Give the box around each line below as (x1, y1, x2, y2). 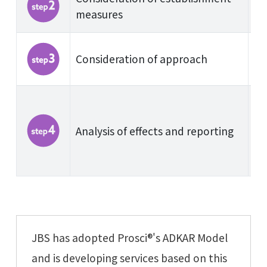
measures (75, 7, 123, 22)
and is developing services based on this (31, 250, 227, 266)
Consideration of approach (75, 51, 207, 67)
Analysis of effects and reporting (75, 123, 234, 139)
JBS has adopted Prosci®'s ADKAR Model (31, 230, 228, 246)
